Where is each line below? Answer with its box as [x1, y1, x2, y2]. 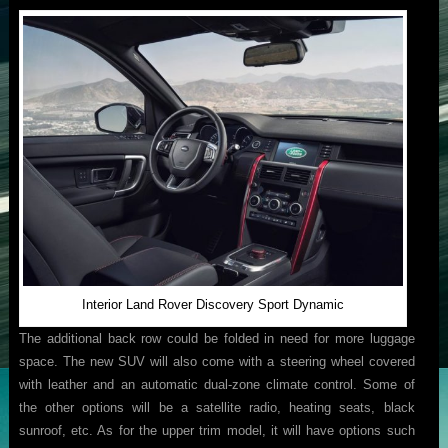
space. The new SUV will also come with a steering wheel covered [18, 354, 415, 370]
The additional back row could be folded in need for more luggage [18, 331, 415, 347]
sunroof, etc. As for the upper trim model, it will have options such [18, 423, 415, 439]
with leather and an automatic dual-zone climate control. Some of [18, 377, 415, 393]
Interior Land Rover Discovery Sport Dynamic [81, 297, 344, 313]
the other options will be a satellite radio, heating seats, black [18, 400, 415, 416]
